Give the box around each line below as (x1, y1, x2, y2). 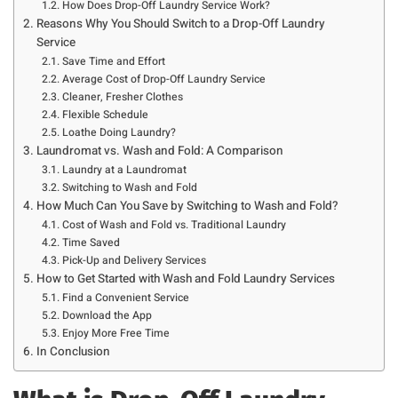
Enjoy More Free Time (61, 325, 170, 342)
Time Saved (61, 235, 120, 251)
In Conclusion (36, 343, 110, 362)
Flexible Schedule (61, 107, 148, 123)
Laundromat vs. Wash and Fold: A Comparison (36, 142, 283, 161)
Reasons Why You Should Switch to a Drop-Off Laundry (36, 15, 325, 34)
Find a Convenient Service (61, 290, 189, 306)
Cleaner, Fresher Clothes (61, 89, 183, 106)
